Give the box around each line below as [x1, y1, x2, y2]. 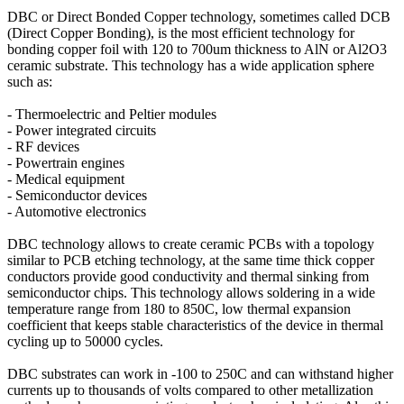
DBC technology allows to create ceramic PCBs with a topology [7, 235, 374, 252]
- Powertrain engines [7, 154, 124, 170]
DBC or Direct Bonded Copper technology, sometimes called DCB [7, 8, 390, 24]
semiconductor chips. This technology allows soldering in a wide [7, 284, 375, 300]
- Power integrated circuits [7, 122, 156, 138]
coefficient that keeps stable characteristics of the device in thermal [7, 317, 383, 333]
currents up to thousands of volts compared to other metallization [7, 381, 373, 398]
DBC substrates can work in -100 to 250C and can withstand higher [7, 365, 393, 381]
